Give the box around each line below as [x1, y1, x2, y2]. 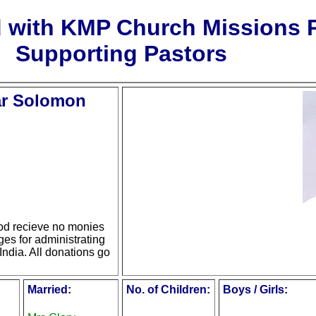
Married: [28, 284, 71, 296]
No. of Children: [126, 284, 210, 296]
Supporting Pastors [15, 41, 227, 66]
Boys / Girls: [223, 284, 288, 296]
